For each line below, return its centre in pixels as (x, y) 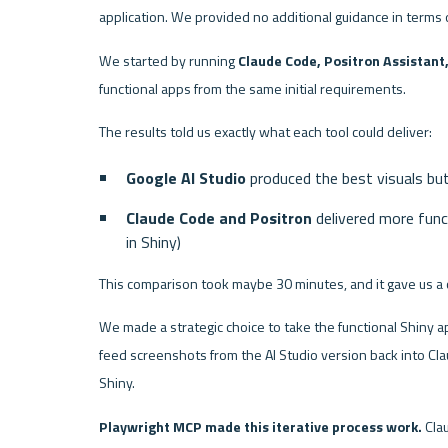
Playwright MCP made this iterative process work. (260, 427)
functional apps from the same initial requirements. (252, 88)
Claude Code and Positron (219, 217)
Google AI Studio (186, 178)
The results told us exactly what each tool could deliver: (265, 132)
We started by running (168, 60)
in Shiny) (154, 241)
